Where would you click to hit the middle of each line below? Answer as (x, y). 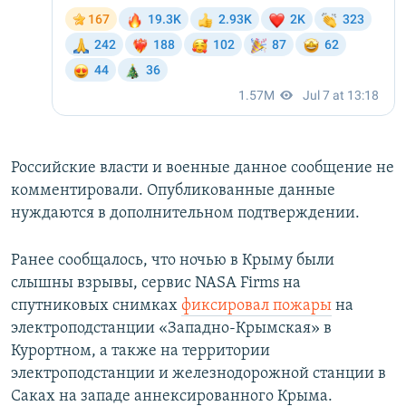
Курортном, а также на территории (140, 352)
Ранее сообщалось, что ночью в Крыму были (173, 261)
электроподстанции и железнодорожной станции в (198, 374)
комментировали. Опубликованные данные (173, 191)
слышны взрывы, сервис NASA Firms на (156, 284)
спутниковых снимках (96, 306)
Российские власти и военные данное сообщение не (203, 169)
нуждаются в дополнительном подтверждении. (185, 214)
